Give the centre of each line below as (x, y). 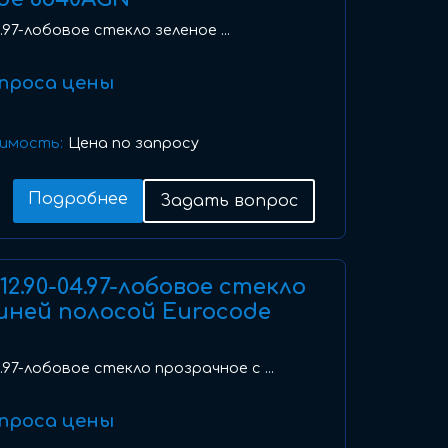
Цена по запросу (133, 143)
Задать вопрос (229, 201)
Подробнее (78, 199)
